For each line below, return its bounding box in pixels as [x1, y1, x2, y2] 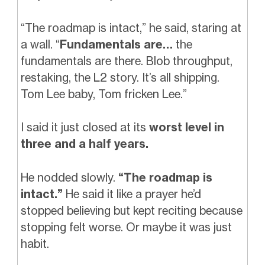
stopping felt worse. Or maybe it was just [20, 220, 232, 235]
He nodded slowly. [20, 170, 118, 185]
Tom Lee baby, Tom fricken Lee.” [20, 86, 187, 101]
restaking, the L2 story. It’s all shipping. [20, 70, 219, 85]
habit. [20, 237, 49, 251]
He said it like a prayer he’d [62, 187, 201, 202]
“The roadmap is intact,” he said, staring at [20, 20, 241, 35]
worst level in [148, 120, 224, 135]
